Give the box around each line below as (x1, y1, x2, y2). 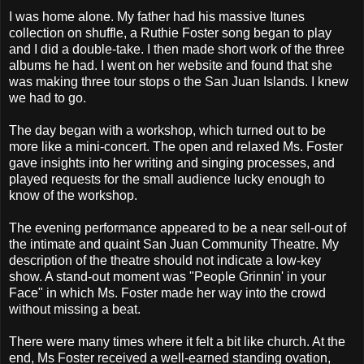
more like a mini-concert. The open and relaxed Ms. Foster (9, 140, 343, 154)
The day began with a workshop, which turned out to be (9, 123, 326, 138)
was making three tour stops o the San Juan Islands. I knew (9, 75, 349, 89)
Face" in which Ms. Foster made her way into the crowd (9, 286, 326, 301)
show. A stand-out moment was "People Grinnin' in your (9, 270, 326, 284)
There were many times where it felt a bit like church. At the (9, 335, 345, 349)
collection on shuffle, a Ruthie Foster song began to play (9, 26, 331, 41)
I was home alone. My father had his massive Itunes (9, 10, 305, 24)
